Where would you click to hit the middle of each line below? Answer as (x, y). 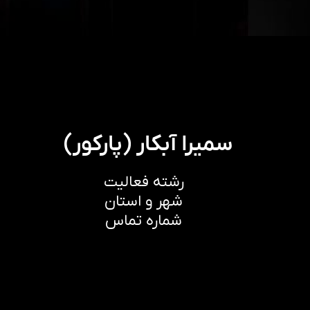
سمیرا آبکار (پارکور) (148, 145)
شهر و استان (144, 202)
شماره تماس (144, 221)
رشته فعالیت (144, 182)
